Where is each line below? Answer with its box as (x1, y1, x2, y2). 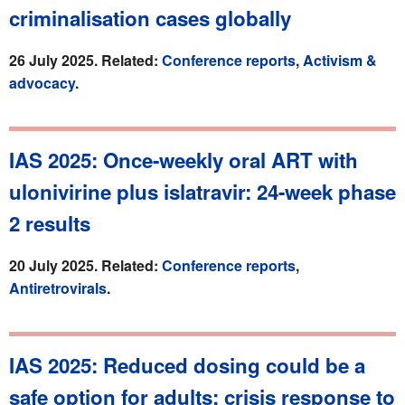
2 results (9, 208, 90, 238)
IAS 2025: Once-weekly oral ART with (9, 145, 358, 174)
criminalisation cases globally (9, 3, 291, 33)
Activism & (303, 49, 377, 71)
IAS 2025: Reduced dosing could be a (9, 350, 365, 380)
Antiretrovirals (9, 277, 107, 298)
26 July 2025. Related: (9, 49, 162, 71)
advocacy (9, 71, 75, 93)
